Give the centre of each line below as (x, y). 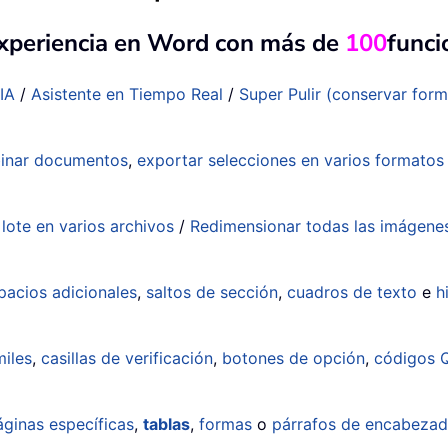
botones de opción (293, 358)
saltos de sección (212, 292)
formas (225, 424)
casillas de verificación (127, 358)
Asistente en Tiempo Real (127, 94)
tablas (166, 424)
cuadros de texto (352, 292)
